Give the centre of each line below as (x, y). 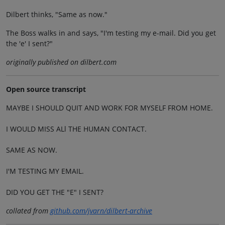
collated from (28, 210)
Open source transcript (46, 89)
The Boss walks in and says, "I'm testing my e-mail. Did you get (111, 33)
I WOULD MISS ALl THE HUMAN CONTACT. (76, 129)
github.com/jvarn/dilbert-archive (101, 210)
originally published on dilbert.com (61, 62)
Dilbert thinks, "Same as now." (57, 14)
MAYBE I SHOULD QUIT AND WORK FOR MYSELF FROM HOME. (109, 107)
